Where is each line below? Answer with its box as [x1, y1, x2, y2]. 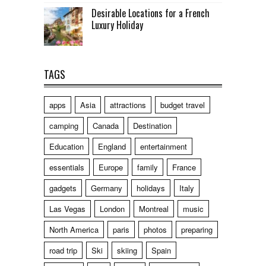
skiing [117, 244, 137, 256]
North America [49, 223, 99, 235]
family [137, 161, 158, 173]
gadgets [49, 182, 77, 194]
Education [49, 140, 84, 152]
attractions [110, 99, 146, 110]
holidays [137, 182, 165, 194]
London [100, 202, 125, 214]
